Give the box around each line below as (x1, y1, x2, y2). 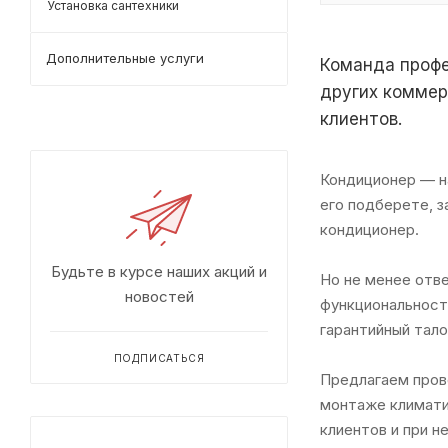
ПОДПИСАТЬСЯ (113, 352, 205, 364)
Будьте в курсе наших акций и (51, 262, 267, 281)
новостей (124, 287, 194, 306)
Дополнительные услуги (46, 50, 204, 66)
